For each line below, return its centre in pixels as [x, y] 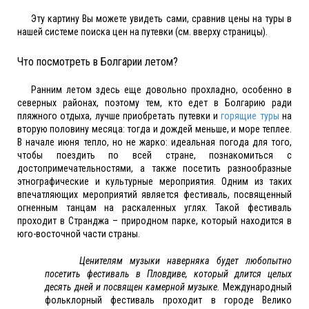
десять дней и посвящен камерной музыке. [132, 287]
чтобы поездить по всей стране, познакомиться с [154, 156]
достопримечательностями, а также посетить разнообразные [154, 169]
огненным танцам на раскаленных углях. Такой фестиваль [154, 208]
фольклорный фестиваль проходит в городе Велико [168, 300]
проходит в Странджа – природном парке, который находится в [154, 221]
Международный [256, 287]
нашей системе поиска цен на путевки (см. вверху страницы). [142, 32]
